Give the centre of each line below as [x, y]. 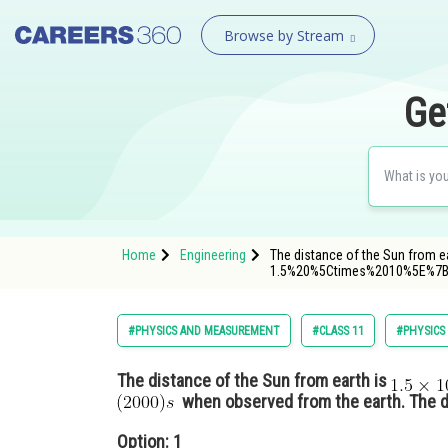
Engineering [213, 255]
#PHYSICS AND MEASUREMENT [204, 331]
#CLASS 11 [338, 331]
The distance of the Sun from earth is [254, 380]
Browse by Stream [283, 35]
